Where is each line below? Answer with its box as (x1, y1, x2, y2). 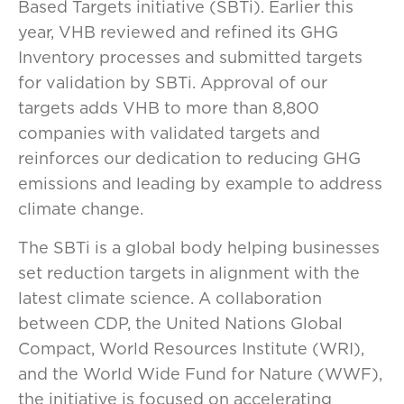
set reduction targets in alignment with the (18, 262, 360, 284)
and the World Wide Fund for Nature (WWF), (18, 363, 382, 385)
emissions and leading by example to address (18, 172, 382, 195)
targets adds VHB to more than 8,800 (18, 96, 319, 119)
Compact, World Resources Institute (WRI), (18, 337, 364, 360)
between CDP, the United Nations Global (18, 312, 343, 335)
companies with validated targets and (18, 122, 320, 144)
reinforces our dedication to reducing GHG (18, 147, 361, 170)
